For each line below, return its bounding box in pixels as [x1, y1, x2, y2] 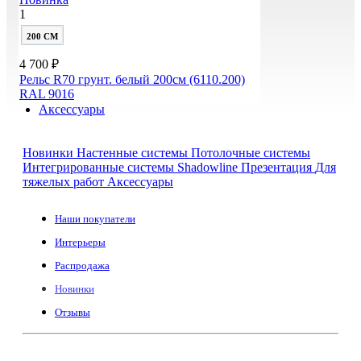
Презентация [241, 160, 315, 174]
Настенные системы [77, 145, 191, 160]
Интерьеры [55, 235, 106, 248]
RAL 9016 [19, 86, 74, 101]
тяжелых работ [23, 174, 107, 189]
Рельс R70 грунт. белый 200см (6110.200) [19, 72, 245, 86]
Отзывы [55, 305, 90, 318]
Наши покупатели [55, 212, 135, 225]
